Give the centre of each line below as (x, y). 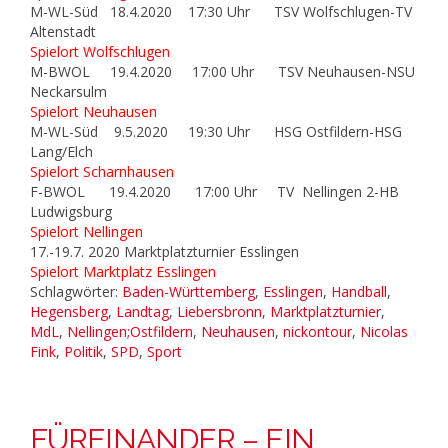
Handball (359, 292)
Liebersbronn (219, 312)
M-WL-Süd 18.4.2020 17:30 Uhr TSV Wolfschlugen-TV (221, 12)
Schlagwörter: (76, 292)
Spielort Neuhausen (93, 112)
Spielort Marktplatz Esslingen (123, 272)
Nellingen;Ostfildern (130, 332)
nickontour (317, 332)
